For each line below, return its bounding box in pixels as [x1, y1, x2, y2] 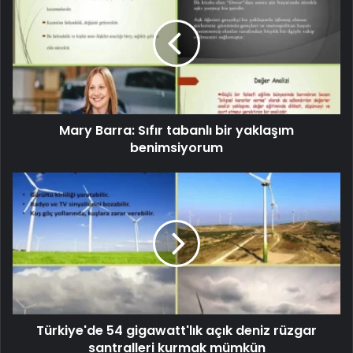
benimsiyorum [130, 138, 223, 157]
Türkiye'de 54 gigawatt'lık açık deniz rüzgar [36, 321, 317, 340]
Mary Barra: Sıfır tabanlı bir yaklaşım [59, 121, 294, 139]
